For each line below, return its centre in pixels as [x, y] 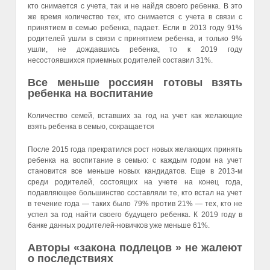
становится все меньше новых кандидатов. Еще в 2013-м [135, 171]
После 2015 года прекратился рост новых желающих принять [135, 149]
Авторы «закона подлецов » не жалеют [135, 247]
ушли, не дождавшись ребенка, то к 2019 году [135, 49]
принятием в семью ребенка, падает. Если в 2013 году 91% [135, 27]
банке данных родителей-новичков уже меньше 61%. [119, 225]
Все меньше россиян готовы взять [135, 83]
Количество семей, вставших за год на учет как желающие [135, 116]
